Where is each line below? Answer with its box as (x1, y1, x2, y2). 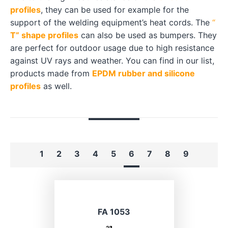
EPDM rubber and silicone (92, 68, 195, 78)
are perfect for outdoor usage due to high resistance (10, 43, 214, 53)
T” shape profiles (10, 30, 78, 40)
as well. (41, 81, 72, 91)
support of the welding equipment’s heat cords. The (10, 17, 212, 27)
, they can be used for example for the (41, 5, 189, 15)
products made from (10, 68, 92, 78)
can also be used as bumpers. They (78, 30, 217, 40)
